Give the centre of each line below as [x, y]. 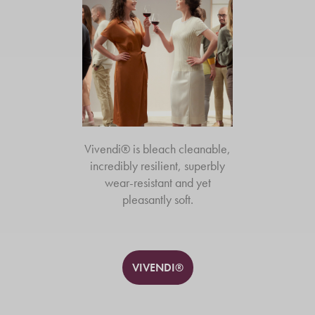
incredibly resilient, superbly [157, 166]
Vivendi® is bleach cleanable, [157, 149]
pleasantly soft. [157, 199]
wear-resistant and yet [157, 182]
